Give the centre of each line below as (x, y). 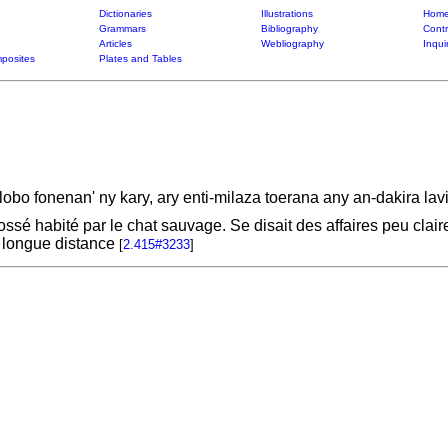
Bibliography (289, 28)
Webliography (292, 43)
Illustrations (286, 13)
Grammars (122, 28)
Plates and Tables (140, 58)
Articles (115, 43)
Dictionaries (125, 13)
